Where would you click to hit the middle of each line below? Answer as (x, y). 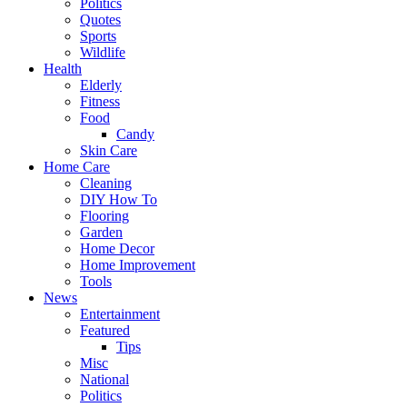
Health (63, 69)
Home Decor (117, 249)
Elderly (101, 85)
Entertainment (120, 314)
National (104, 380)
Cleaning (106, 184)
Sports (98, 36)
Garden (101, 233)
